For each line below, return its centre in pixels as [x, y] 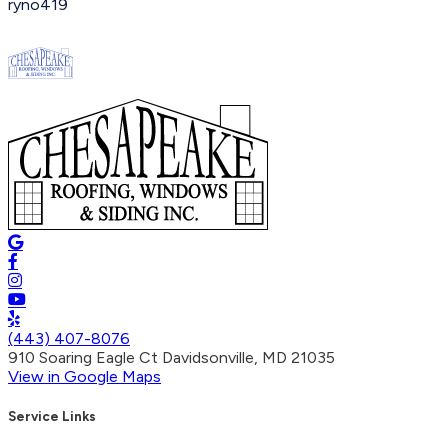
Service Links [52, 416]
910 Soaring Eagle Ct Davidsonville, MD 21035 [171, 357]
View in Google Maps [84, 376]
